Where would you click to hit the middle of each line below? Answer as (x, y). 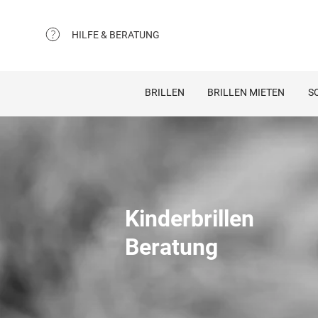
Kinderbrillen (190, 219)
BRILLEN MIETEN (246, 92)
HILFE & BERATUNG (116, 34)
